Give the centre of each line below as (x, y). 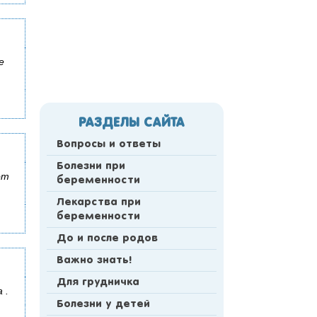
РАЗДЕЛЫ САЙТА (132, 123)
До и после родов (107, 239)
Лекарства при (99, 203)
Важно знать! (94, 261)
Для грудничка (98, 283)
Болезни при (91, 167)
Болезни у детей (103, 305)
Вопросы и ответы (109, 145)
